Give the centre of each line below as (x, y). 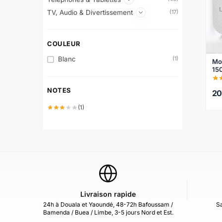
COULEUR (64, 43)
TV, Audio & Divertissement (90, 12)
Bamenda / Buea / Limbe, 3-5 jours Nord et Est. (108, 212)
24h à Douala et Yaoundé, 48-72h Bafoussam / (108, 204)
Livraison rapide (108, 194)
